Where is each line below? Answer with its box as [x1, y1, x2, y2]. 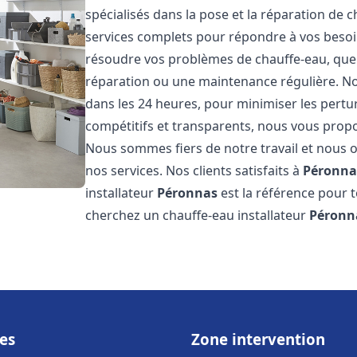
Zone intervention [191, 329, 325, 349]
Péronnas [157, 184, 218, 202]
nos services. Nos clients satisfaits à [85, 162, 304, 179]
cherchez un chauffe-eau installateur [85, 206, 310, 224]
